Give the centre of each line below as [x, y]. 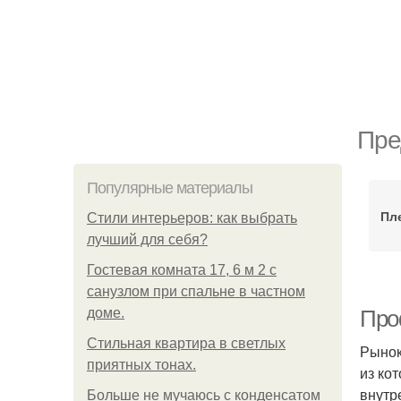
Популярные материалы [170, 188]
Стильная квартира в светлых [186, 343]
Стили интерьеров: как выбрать [192, 218]
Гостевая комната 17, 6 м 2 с [182, 270]
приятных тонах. [141, 365]
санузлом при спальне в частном [196, 291]
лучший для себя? [147, 239]
